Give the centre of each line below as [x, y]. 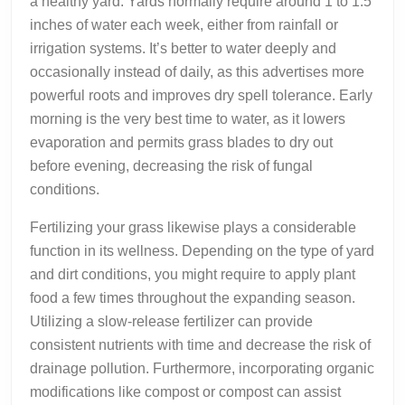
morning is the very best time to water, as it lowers [188, 119]
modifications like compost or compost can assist [185, 392]
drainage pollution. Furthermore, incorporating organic [202, 369]
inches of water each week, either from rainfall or [184, 25]
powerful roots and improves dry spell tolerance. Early [201, 96]
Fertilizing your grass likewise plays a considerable [193, 228]
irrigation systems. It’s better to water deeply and [183, 49]
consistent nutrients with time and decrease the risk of [200, 345]
